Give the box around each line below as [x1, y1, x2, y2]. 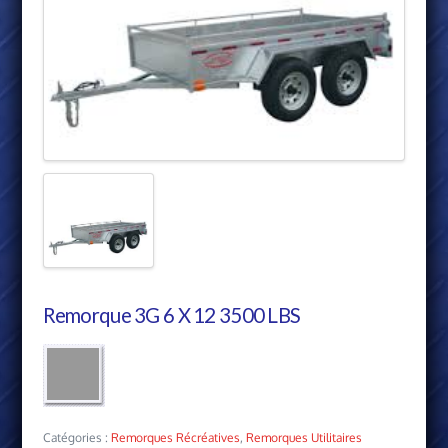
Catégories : [42, 430, 111, 446]
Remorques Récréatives [110, 430, 240, 446]
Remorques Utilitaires [245, 430, 362, 446]
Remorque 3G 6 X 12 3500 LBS [42, 303, 301, 328]
